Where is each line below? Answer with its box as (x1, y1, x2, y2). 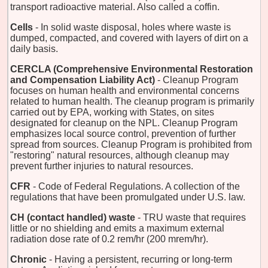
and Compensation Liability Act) (10, 74, 155, 85)
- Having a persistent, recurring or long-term (49, 254, 232, 264)
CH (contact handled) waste (10, 212, 135, 223)
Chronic (10, 254, 47, 264)
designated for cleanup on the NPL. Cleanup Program (10, 117, 237, 128)
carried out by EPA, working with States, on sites (10, 106, 214, 117)
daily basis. (10, 43, 58, 54)
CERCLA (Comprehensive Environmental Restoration (10, 63, 253, 74)
